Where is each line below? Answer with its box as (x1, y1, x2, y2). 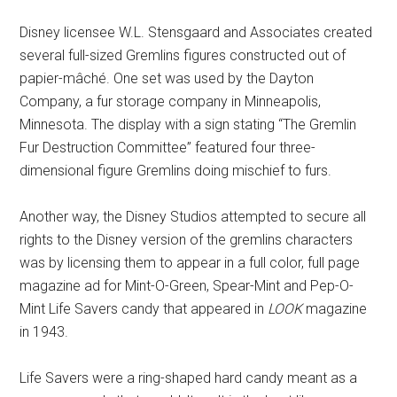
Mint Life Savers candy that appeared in (19, 300, 269, 318)
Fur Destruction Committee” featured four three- (19, 139, 316, 157)
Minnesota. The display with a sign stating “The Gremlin (19, 116, 357, 134)
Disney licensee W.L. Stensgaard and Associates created (19, 24, 373, 42)
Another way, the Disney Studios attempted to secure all (19, 208, 367, 226)
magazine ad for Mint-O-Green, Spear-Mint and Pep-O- (19, 277, 354, 295)
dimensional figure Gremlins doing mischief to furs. (19, 162, 332, 180)
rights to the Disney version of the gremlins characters (19, 231, 354, 249)
